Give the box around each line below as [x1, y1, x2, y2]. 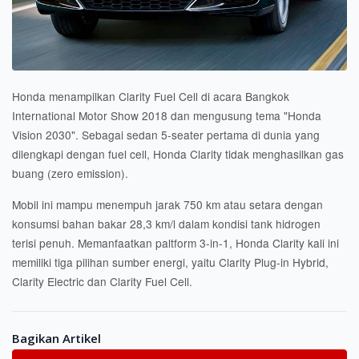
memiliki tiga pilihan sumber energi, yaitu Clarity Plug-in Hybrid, [12, 254, 329, 271]
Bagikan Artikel [12, 330, 101, 347]
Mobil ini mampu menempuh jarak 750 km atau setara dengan [12, 196, 323, 213]
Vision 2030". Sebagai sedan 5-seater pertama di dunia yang [12, 127, 320, 143]
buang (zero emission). [12, 165, 128, 182]
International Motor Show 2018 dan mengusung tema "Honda [12, 107, 321, 124]
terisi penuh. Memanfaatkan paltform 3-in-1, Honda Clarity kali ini [12, 235, 339, 252]
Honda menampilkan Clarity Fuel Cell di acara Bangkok [12, 88, 289, 105]
